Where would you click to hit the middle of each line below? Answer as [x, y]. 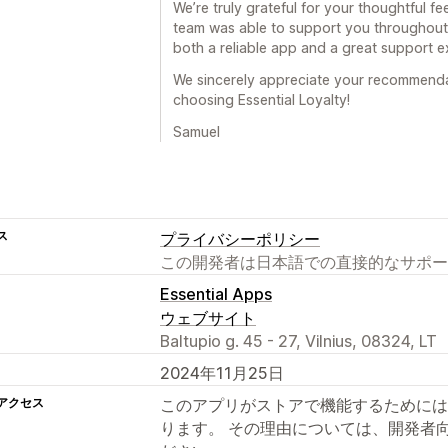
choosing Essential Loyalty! [261, 99]
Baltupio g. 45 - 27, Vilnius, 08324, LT [298, 340]
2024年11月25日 [222, 372]
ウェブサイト [208, 317]
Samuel [196, 131]
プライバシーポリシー [240, 238]
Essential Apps [216, 293]
